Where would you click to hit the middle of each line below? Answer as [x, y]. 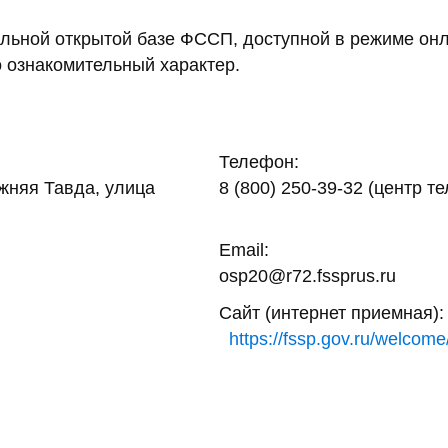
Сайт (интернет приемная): [331, 312]
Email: [243, 250]
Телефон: [258, 161]
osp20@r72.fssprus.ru [307, 276]
